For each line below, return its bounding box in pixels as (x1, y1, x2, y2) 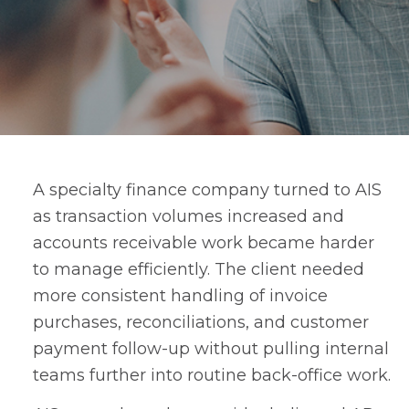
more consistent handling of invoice (33, 286, 328, 306)
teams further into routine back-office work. (33, 365, 391, 385)
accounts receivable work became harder (33, 233, 374, 253)
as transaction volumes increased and (33, 206, 344, 226)
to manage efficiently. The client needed (33, 259, 364, 279)
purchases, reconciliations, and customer (33, 312, 369, 332)
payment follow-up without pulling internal (33, 339, 389, 359)
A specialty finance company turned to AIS (33, 180, 382, 200)
